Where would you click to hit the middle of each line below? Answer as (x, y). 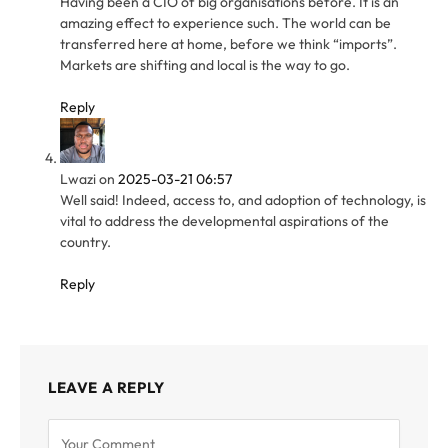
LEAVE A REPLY (106, 388)
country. (85, 242)
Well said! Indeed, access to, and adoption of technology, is (243, 200)
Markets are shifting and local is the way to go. (205, 65)
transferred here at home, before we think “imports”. (228, 44)
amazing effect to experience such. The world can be (225, 23)
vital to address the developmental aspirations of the (224, 221)
